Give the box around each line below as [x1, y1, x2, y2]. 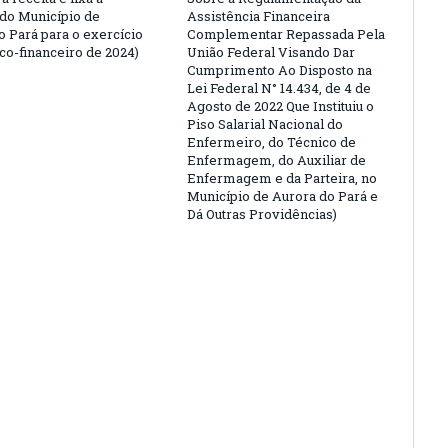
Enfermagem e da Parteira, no [187, 169, 377, 187]
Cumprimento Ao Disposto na [187, 61, 372, 79]
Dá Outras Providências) [187, 205, 337, 223]
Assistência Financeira [187, 7, 330, 25]
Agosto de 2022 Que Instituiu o [187, 97, 374, 115]
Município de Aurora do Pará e [187, 187, 378, 205]
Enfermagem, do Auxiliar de [187, 151, 366, 169]
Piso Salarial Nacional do [187, 115, 343, 133]
